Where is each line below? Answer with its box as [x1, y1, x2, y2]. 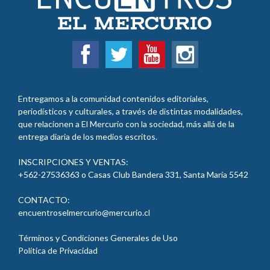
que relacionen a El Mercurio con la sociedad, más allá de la [18, 119, 234, 130]
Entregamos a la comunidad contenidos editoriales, [18, 93, 209, 104]
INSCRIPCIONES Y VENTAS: [18, 157, 128, 168]
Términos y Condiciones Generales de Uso [18, 233, 178, 243]
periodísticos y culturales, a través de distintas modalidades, [18, 106, 243, 117]
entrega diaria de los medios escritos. [18, 131, 157, 142]
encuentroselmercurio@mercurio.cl [18, 207, 150, 218]
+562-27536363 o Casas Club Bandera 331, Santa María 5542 [18, 169, 248, 180]
